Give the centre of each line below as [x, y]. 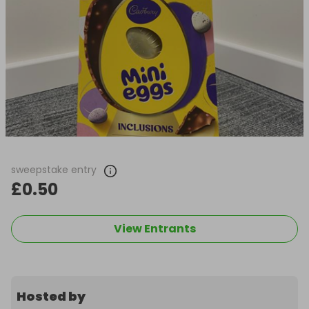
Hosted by [51, 297]
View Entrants [154, 229]
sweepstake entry [54, 170]
